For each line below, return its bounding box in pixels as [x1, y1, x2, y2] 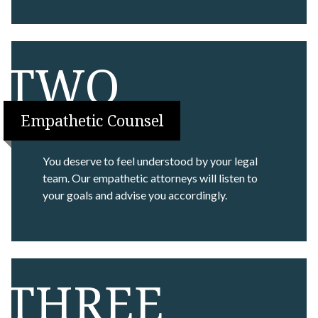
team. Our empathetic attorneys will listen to [43, 171, 258, 185]
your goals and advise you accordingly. [43, 188, 227, 202]
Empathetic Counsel [21, 109, 163, 131]
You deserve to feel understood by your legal [43, 154, 258, 168]
